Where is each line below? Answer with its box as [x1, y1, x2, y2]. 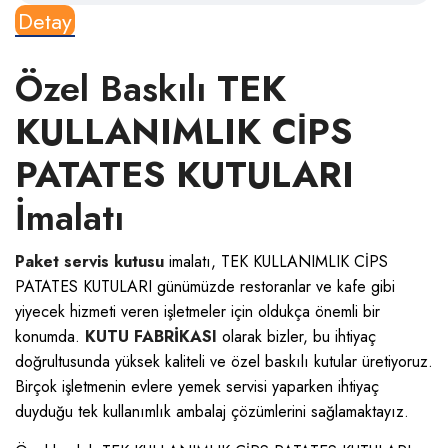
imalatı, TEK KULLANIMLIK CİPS [164, 249, 388, 273]
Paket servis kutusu [15, 249, 164, 273]
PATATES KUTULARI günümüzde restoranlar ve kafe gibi [15, 274, 395, 298]
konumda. [15, 324, 85, 348]
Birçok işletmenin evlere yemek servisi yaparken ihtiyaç [15, 374, 379, 398]
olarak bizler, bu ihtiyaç [217, 324, 376, 348]
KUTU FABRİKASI [85, 324, 217, 348]
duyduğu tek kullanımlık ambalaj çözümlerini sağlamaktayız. [15, 399, 409, 423]
